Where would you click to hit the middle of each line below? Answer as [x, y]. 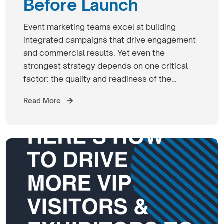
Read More [43, 100]
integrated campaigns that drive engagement [110, 40]
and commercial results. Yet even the [94, 53]
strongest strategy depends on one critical [106, 66]
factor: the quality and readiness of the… [100, 79]
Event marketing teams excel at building [100, 27]
